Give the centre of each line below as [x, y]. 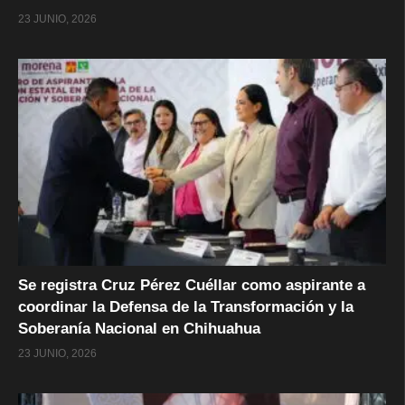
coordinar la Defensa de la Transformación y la [186, 307]
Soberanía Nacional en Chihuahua [139, 329]
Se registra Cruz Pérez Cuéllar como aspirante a [192, 286]
